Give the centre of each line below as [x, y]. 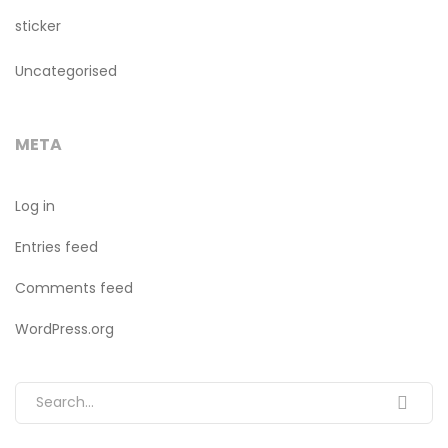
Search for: [58, 393]
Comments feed [74, 287]
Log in [35, 205]
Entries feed [56, 246]
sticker [38, 25]
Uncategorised [66, 70]
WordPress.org [64, 328]
